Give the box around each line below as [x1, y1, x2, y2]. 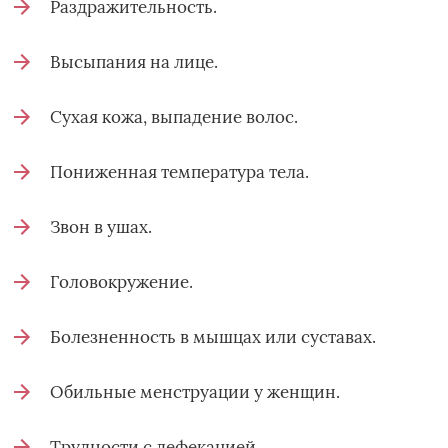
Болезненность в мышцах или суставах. [50, 325, 376, 348]
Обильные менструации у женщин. [50, 380, 340, 403]
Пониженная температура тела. [50, 160, 309, 183]
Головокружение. [50, 270, 193, 293]
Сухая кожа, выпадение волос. [50, 105, 298, 128]
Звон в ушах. [50, 215, 152, 238]
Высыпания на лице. [50, 50, 218, 73]
